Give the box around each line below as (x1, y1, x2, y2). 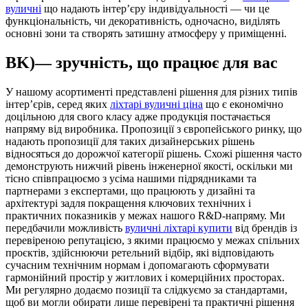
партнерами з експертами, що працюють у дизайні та (5, 184, 255, 197)
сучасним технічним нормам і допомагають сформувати (5, 258, 269, 271)
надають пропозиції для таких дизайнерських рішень (5, 135, 254, 147)
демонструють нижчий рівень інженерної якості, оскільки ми (5, 159, 293, 172)
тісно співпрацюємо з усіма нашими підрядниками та (5, 172, 256, 184)
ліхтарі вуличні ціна (110, 98, 203, 110)
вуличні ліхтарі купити (125, 221, 232, 234)
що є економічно (203, 98, 283, 110)
